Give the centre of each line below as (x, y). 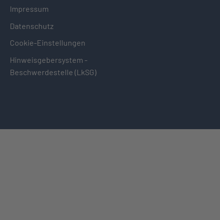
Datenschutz (32, 26)
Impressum (29, 8)
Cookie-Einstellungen (48, 43)
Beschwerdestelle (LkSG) (53, 72)
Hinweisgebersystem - (49, 59)
